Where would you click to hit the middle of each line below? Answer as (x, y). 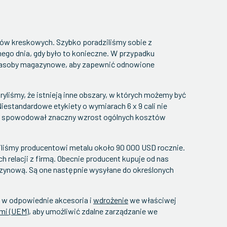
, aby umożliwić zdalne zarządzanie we (93, 211)
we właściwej (152, 200)
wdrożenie (111, 200)
